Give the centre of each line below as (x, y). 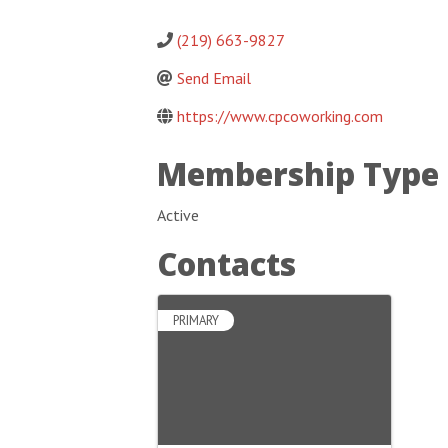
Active (178, 215)
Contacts (226, 264)
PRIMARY (196, 320)
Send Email (214, 78)
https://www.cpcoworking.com (280, 116)
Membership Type (298, 174)
